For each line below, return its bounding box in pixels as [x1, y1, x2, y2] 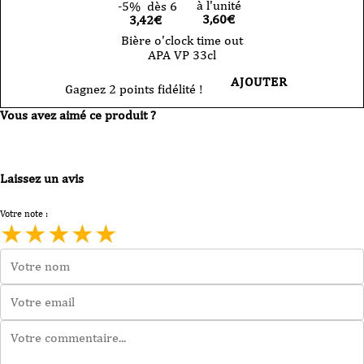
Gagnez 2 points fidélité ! [65, 80, 203, 97]
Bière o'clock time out [121, 32, 243, 48]
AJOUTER [231, 73, 288, 89]
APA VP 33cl [148, 46, 216, 63]
